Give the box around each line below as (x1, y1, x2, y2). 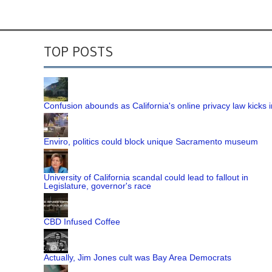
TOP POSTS (44, 42, 113, 60)
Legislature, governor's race (44, 180, 151, 191)
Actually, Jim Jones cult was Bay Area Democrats (44, 252, 231, 262)
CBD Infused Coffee (44, 216, 120, 226)
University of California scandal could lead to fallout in (44, 172, 248, 182)
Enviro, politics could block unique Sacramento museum (44, 136, 258, 146)
